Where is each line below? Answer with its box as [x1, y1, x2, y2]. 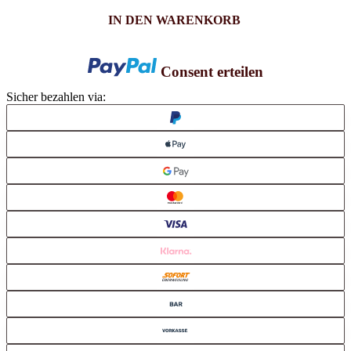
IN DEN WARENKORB [107, 13, 241, 27]
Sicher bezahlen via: [6, 89, 106, 103]
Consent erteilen [160, 63, 263, 80]
